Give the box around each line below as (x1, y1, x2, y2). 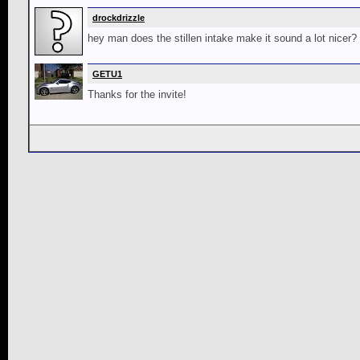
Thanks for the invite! (88, 88, 186, 100)
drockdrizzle (92, 12, 145, 22)
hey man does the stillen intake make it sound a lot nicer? (88, 31, 357, 44)
